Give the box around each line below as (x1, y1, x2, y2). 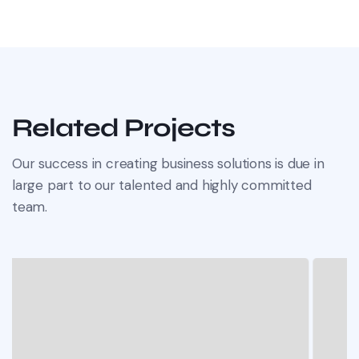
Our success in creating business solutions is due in (12, 155, 325, 173)
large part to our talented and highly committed (12, 176, 312, 195)
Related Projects (12, 112, 235, 144)
